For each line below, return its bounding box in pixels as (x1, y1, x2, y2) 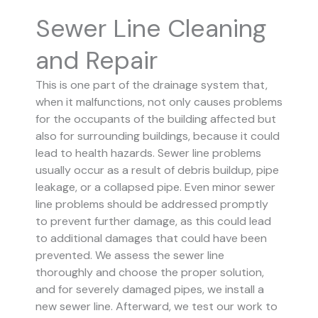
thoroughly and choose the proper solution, (35, 265, 264, 280)
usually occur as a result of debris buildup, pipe (35, 163, 279, 178)
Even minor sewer (185, 180, 275, 195)
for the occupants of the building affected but (35, 111, 276, 127)
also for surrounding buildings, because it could (35, 128, 280, 144)
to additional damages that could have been (35, 231, 267, 246)
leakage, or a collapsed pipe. (35, 180, 185, 195)
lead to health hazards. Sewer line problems (35, 146, 261, 161)
